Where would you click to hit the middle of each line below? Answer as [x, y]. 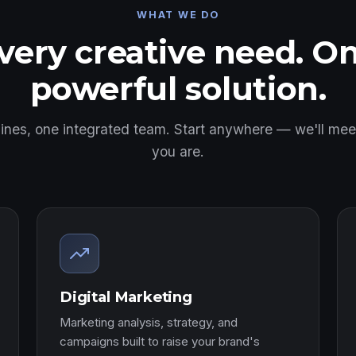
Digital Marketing [126, 297]
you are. [178, 151]
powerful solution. [178, 89]
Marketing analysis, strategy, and [149, 322]
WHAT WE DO [178, 15]
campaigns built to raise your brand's [160, 341]
